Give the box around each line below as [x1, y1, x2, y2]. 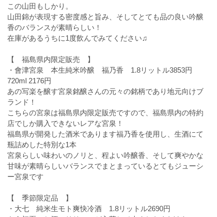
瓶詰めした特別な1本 [7, 140, 77, 149]
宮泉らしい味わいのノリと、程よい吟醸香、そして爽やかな [7, 151, 203, 159]
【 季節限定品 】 [7, 194, 73, 202]
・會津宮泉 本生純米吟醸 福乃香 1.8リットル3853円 [7, 66, 200, 74]
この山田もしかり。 [7, 2, 73, 10]
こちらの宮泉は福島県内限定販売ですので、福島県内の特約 [7, 108, 203, 117]
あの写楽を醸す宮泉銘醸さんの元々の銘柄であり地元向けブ [7, 87, 203, 95]
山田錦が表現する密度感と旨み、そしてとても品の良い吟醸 [7, 13, 203, 21]
